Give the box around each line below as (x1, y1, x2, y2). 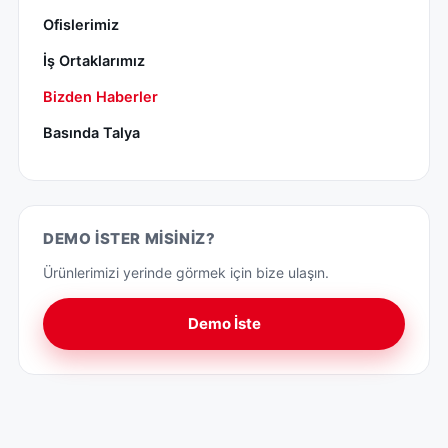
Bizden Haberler (43, 87, 158, 106)
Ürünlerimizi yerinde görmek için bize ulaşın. (43, 263, 329, 281)
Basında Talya (43, 123, 140, 142)
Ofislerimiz (43, 15, 119, 34)
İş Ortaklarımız (43, 51, 145, 70)
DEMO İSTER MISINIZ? (43, 228, 216, 248)
